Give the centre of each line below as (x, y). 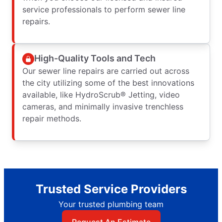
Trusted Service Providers (111, 189)
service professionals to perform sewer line (104, 9)
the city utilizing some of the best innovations (108, 83)
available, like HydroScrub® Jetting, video (101, 94)
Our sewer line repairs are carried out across (106, 71)
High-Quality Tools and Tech (95, 58)
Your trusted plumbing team (111, 204)
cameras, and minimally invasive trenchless (103, 106)
